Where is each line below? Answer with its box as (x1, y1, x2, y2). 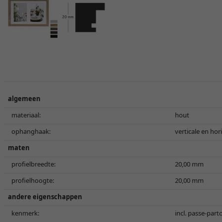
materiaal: (11, 111, 41, 119)
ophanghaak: (11, 127, 51, 136)
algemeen (8, 94, 41, 103)
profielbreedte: (11, 160, 55, 168)
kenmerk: (11, 209, 39, 218)
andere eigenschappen (8, 192, 82, 201)
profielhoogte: (11, 176, 54, 185)
